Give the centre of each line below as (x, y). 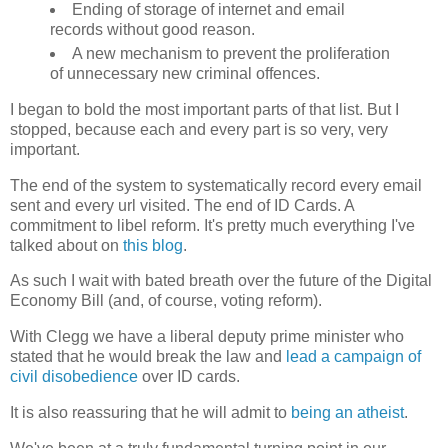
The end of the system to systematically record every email (216, 185)
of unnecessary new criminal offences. (185, 73)
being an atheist (347, 413)
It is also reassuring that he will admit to (150, 413)
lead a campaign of (353, 357)
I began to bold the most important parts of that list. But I (204, 109)
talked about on (66, 245)
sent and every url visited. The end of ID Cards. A (182, 205)
